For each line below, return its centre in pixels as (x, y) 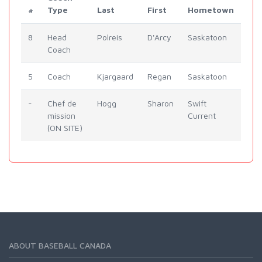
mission (61, 116)
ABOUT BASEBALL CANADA (60, 246)
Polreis (110, 37)
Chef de (62, 104)
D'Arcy (159, 37)
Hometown (211, 10)
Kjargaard (115, 77)
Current (202, 116)
